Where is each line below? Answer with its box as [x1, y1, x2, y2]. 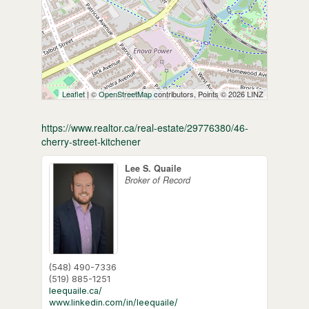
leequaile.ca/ [48, 285, 102, 296]
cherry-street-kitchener [41, 134, 141, 148]
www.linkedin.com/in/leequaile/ [48, 297, 178, 308]
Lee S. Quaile [124, 161, 181, 175]
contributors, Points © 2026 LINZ [152, 88, 264, 99]
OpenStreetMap [99, 88, 152, 99]
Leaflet [62, 88, 86, 99]
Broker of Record [124, 173, 190, 186]
